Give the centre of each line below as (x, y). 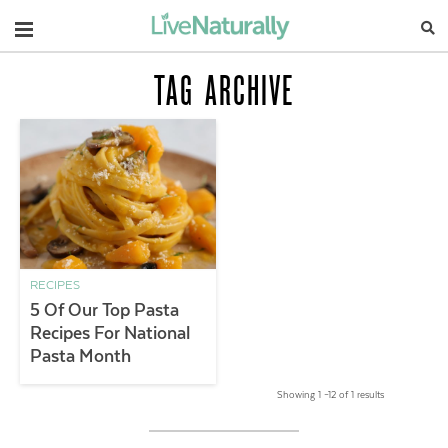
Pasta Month (80, 356)
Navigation (64, 26)
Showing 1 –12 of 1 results (330, 394)
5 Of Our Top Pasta (104, 310)
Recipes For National (110, 333)
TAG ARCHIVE (224, 90)
